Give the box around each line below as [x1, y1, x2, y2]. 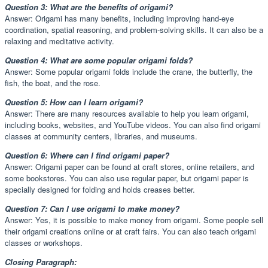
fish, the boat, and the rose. [5, 77, 100, 89]
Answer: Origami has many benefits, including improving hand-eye [5, 12, 234, 24]
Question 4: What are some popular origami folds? [5, 54, 193, 66]
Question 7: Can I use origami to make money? [5, 202, 179, 214]
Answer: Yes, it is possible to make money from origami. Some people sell [5, 214, 263, 226]
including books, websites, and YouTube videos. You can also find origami [5, 118, 261, 130]
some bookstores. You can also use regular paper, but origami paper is [5, 172, 249, 184]
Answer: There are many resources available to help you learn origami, [5, 107, 249, 119]
